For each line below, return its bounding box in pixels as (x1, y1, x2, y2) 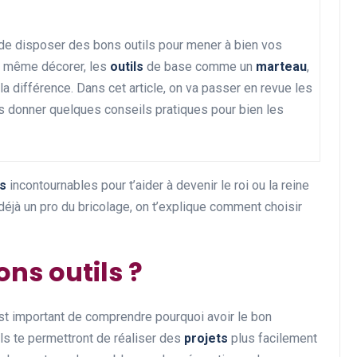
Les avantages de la (130, 226, 293, 249)
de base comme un (143, 59, 256, 74)
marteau (256, 59, 307, 74)
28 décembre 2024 (130, 302, 225, 315)
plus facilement (228, 331, 317, 346)
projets (184, 331, 228, 346)
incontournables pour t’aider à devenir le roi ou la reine (6, 178, 309, 193)
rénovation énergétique (130, 249, 328, 271)
